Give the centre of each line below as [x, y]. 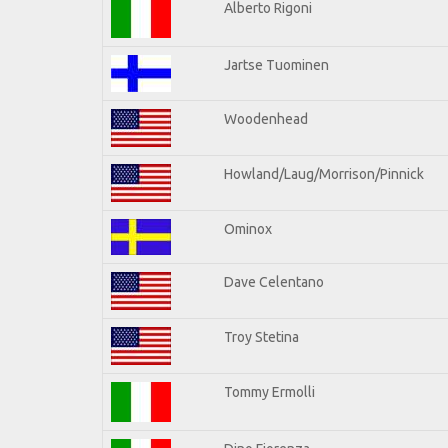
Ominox [248, 228]
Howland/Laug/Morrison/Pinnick [324, 173]
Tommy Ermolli [269, 391]
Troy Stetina [261, 336]
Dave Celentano [274, 281]
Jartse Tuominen [276, 64]
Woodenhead [266, 118]
